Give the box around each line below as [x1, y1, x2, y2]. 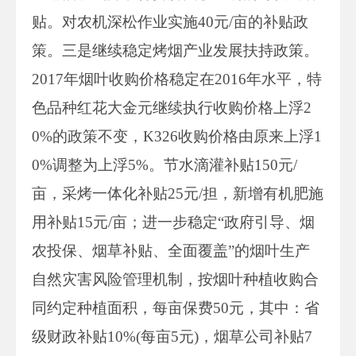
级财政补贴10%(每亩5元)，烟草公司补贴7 [32, 327, 312, 345]
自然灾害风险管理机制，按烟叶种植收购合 [32, 270, 319, 288]
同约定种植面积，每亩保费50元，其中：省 [32, 299, 319, 316]
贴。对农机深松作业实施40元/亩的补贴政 [32, 13, 308, 30]
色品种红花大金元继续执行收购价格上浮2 [32, 99, 311, 116]
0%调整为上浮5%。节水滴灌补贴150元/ [32, 156, 297, 173]
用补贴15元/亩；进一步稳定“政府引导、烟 [32, 213, 315, 230]
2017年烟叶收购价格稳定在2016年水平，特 [32, 70, 322, 87]
